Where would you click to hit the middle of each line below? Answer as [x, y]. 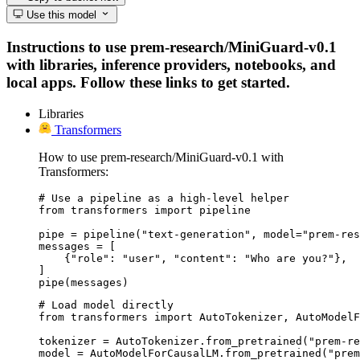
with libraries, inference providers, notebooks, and [171, 64]
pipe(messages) [84, 282]
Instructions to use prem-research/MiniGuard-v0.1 [172, 47]
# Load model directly [106, 305]
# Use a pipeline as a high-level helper [164, 198]
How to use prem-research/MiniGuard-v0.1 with [161, 157]
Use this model [60, 15]
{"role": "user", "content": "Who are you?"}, [193, 258]
